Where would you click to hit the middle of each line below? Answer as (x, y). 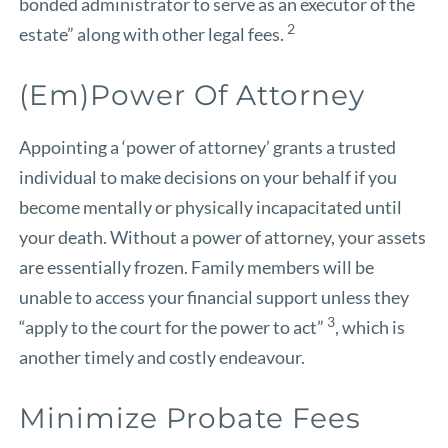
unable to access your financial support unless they (214, 296)
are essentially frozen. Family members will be (197, 266)
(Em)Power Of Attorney (192, 94)
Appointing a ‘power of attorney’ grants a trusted (208, 146)
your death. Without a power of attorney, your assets (223, 236)
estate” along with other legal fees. (153, 33)
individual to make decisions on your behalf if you (208, 176)
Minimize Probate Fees (190, 417)
